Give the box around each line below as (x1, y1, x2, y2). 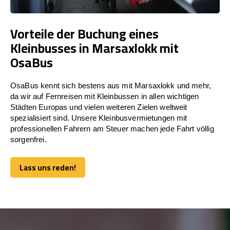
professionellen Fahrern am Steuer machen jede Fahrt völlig (10, 124, 214, 133)
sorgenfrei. (10, 135, 47, 144)
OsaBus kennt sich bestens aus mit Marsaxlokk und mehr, (10, 81, 212, 90)
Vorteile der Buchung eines (10, 21, 159, 46)
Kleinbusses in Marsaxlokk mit (10, 35, 179, 60)
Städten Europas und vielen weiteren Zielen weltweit (10, 102, 187, 111)
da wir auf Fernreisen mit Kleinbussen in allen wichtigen (10, 91, 199, 101)
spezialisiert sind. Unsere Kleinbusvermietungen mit (10, 113, 187, 122)
